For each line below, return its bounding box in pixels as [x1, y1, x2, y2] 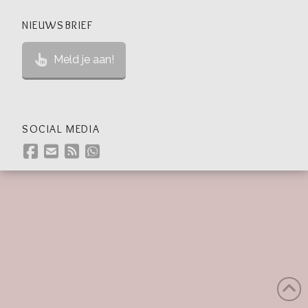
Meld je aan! [53, 53, 114, 67]
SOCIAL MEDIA [22, 122, 100, 136]
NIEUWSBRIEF [22, 19, 93, 32]
